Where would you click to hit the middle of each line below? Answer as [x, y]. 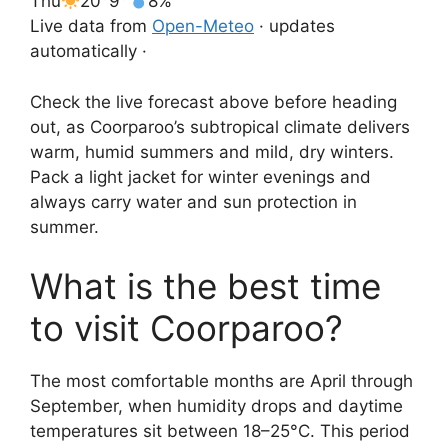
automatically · [88, 51]
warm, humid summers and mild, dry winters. [212, 151]
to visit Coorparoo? [186, 328]
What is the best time [205, 286]
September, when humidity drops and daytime [216, 406]
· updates [294, 26]
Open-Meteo [203, 26]
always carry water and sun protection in [193, 201]
